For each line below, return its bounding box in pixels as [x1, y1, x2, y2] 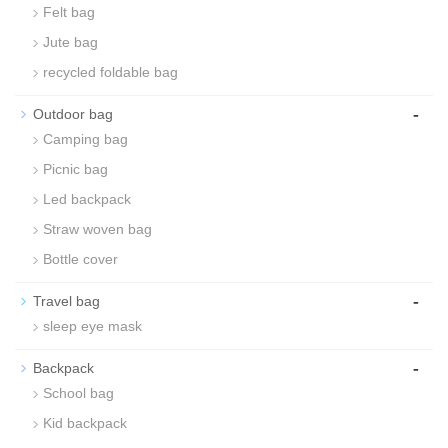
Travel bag [33, 293, 100, 309]
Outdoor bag [33, 106, 113, 122]
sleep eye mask [43, 318, 142, 334]
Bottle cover [43, 251, 118, 267]
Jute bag [43, 34, 98, 50]
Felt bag [43, 4, 95, 20]
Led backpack [43, 191, 131, 207]
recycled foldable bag [43, 64, 178, 80]
